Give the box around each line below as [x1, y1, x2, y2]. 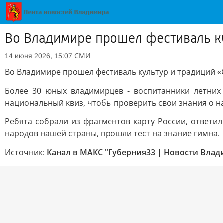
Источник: [5, 147, 47, 158]
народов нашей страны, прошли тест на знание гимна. [5, 128, 220, 139]
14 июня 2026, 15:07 [5, 52, 72, 60]
